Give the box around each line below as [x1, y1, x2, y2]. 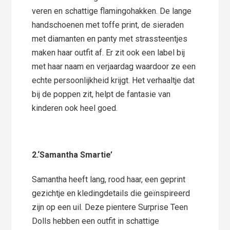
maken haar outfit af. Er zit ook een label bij [32, 47, 185, 57]
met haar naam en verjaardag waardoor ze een [32, 61, 196, 71]
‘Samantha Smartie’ [37, 149, 113, 160]
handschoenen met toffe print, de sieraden [32, 20, 184, 30]
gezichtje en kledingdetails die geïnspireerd [32, 188, 190, 199]
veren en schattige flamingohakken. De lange [32, 6, 192, 16]
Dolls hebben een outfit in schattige [32, 216, 160, 226]
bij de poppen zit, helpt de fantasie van [32, 89, 171, 99]
